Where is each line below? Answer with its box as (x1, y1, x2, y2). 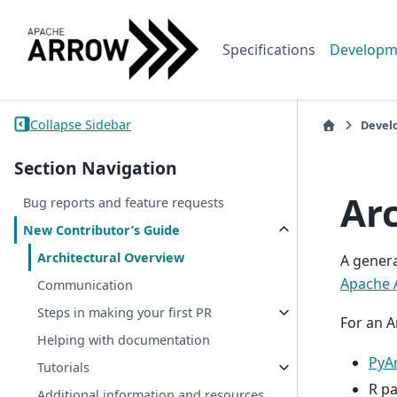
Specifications (222, 40, 315, 59)
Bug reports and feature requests (23, 194, 225, 212)
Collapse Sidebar (30, 115, 131, 133)
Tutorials (37, 359, 90, 377)
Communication (37, 276, 134, 294)
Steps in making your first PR (37, 304, 213, 322)
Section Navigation (14, 156, 177, 181)
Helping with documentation (37, 331, 211, 349)
